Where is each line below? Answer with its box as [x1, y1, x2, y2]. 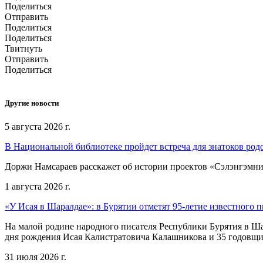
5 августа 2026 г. [5, 121, 70, 131]
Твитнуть [5, 43, 42, 54]
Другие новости [5, 99, 59, 108]
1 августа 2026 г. [5, 181, 70, 191]
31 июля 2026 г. [5, 251, 66, 262]
